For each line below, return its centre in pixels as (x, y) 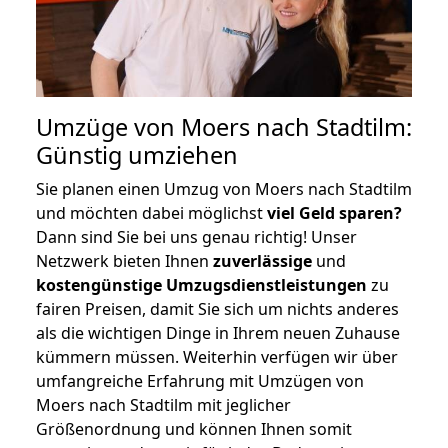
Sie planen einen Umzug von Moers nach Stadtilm (224, 188)
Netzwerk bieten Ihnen (124, 260)
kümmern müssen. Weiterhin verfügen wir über (217, 356)
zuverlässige (262, 260)
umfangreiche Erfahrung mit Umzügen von (200, 380)
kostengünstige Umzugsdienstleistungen (201, 284)
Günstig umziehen (137, 154)
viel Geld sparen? (334, 212)
